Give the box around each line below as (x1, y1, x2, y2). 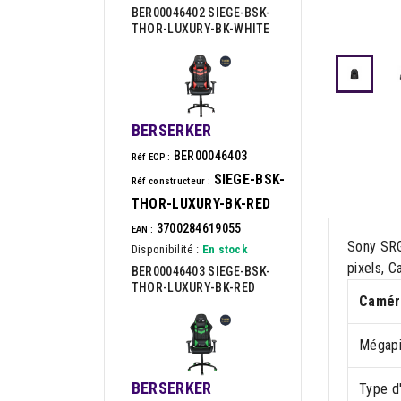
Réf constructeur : (131, 175, 211, 187)
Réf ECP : (131, 150, 171, 163)
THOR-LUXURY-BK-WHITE (131, 21, 270, 37)
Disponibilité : (131, 242, 200, 256)
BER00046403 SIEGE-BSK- (131, 263, 271, 278)
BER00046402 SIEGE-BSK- (131, 5, 271, 21)
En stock (201, 242, 249, 256)
